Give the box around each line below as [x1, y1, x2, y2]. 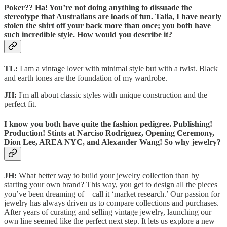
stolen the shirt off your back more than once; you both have [4, 21, 211, 30]
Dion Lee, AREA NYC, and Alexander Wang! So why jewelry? [4, 137, 221, 146]
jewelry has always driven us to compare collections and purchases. [4, 199, 219, 208]
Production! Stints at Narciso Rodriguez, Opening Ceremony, [4, 128, 214, 137]
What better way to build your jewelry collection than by [17, 171, 199, 180]
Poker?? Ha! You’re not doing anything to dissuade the [4, 3, 192, 12]
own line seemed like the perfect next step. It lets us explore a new [4, 217, 215, 226]
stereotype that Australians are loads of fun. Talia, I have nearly [4, 12, 221, 21]
